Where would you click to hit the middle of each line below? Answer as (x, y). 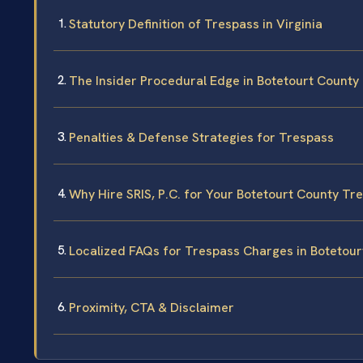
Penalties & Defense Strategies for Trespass (201, 138)
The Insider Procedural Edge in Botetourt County (214, 81)
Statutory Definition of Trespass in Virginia (196, 24)
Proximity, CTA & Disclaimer (152, 308)
